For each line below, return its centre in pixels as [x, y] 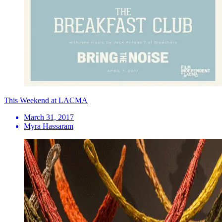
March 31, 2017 [49, 117]
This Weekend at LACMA [46, 100]
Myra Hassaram [49, 126]
